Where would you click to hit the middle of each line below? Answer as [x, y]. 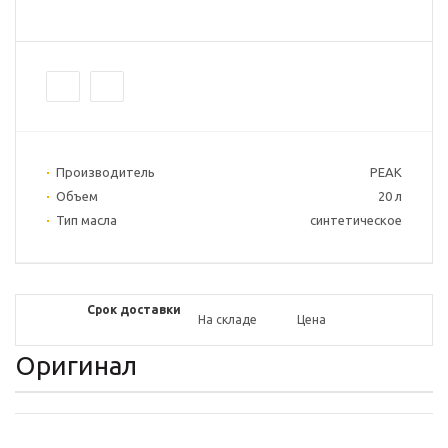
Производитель [105, 172]
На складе [228, 320]
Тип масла [86, 220]
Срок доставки [134, 310]
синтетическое [356, 220]
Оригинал [76, 366]
